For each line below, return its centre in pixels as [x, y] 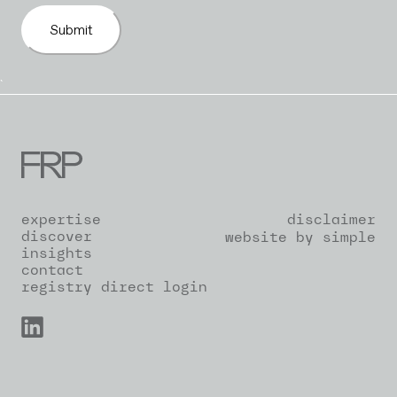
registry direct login [114, 286]
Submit [71, 30]
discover [57, 236]
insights [57, 253]
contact [52, 269]
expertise [61, 219]
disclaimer [331, 219]
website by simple [300, 237]
